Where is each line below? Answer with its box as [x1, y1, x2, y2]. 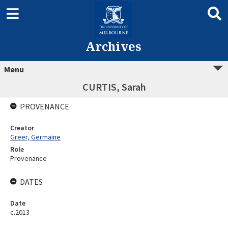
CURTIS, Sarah [82, 80, 146, 93]
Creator [10, 123, 34, 132]
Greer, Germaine [10, 132, 61, 141]
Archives [85, 38, 141, 54]
